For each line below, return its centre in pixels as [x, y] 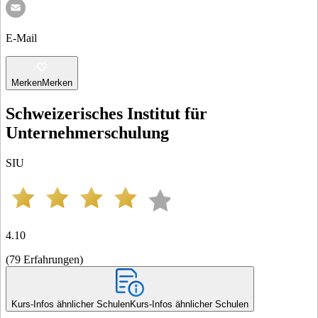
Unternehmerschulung [87, 132]
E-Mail [21, 38]
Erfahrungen [51, 259]
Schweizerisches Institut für [106, 113]
